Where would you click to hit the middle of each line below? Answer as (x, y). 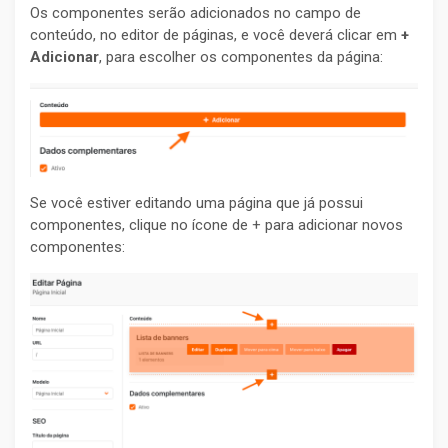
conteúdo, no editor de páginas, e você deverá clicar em (215, 34)
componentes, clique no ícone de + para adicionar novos (216, 225)
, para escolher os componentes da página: (241, 56)
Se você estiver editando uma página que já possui (196, 203)
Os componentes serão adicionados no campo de (195, 12)
